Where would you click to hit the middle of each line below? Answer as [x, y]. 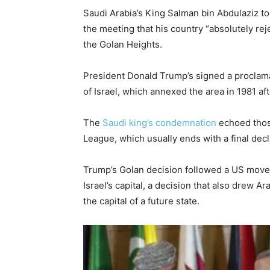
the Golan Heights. [123, 44]
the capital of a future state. [141, 201]
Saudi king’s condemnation [159, 123]
